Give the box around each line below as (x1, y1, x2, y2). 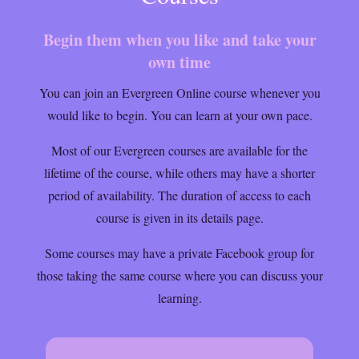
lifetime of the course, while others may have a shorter (44, 164, 315, 181)
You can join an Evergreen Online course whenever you (38, 84, 321, 101)
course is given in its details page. (95, 209, 264, 226)
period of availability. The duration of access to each (48, 187, 311, 204)
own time (148, 50, 211, 74)
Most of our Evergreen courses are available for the (51, 142, 308, 159)
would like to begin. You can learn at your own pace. (46, 107, 313, 123)
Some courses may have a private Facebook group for (45, 244, 314, 261)
